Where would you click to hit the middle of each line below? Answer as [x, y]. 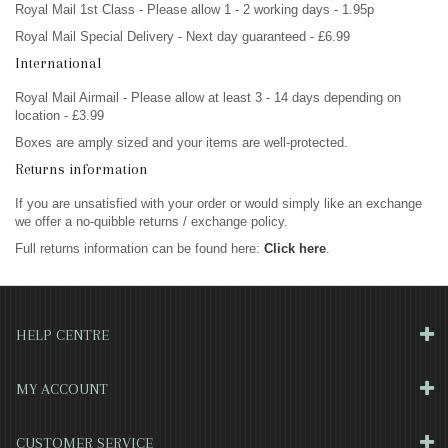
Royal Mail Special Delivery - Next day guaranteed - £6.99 [182, 36]
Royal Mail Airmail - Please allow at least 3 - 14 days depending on [208, 97]
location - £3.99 [59, 115]
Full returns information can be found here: [139, 248]
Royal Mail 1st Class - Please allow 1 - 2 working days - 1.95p [194, 9]
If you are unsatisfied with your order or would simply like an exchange [218, 203]
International [58, 63]
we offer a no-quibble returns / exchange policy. [151, 221]
